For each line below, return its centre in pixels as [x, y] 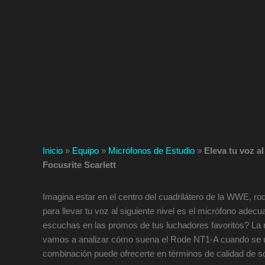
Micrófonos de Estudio [151, 151]
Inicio [53, 151]
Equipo [85, 151]
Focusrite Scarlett [79, 165]
